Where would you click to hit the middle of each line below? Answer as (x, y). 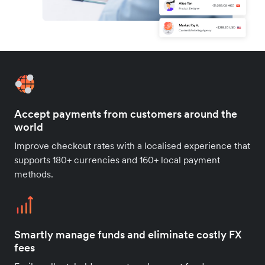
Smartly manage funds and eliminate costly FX (128, 234)
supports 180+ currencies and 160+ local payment (117, 159)
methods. (34, 174)
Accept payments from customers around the (126, 114)
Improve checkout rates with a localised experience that (132, 145)
